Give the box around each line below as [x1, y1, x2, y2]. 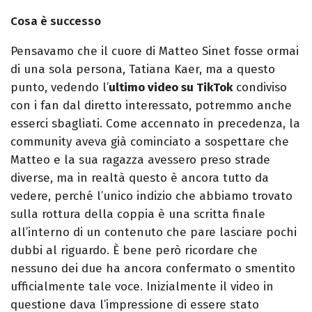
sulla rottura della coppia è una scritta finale [10, 207, 265, 222]
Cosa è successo [10, 14, 101, 29]
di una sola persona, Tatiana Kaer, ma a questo [10, 62, 275, 77]
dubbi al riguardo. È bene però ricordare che [10, 243, 258, 258]
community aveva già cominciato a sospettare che [10, 134, 289, 150]
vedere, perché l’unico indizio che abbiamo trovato [10, 189, 292, 204]
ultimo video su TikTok [109, 80, 233, 95]
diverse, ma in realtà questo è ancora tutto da [10, 171, 269, 186]
